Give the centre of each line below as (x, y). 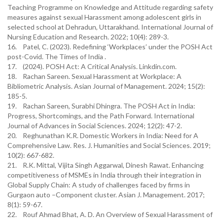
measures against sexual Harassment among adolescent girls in (104, 17)
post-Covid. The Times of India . (57, 56)
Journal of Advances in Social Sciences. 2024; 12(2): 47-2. (95, 126)
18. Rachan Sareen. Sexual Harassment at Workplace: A (94, 76)
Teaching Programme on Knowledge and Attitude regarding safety (110, 7)
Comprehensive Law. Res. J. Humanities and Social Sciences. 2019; (109, 145)
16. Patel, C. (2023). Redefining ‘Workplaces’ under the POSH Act (110, 47)
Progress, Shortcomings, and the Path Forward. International (101, 116)
